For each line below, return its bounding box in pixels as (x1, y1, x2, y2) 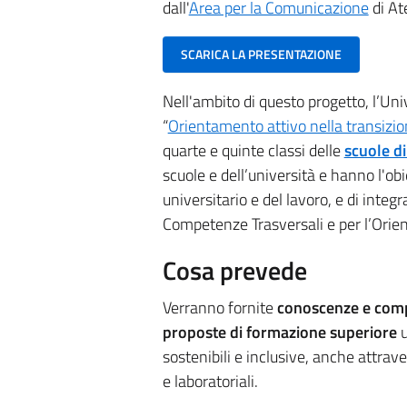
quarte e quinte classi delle (162, 138, 344, 164)
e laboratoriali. (162, 369, 258, 394)
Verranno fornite (162, 295, 277, 321)
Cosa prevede (162, 251, 307, 291)
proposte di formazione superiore (162, 320, 397, 345)
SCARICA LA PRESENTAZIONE (180, 45, 342, 65)
